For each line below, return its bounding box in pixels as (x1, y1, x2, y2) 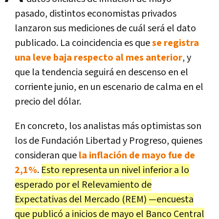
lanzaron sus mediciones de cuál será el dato (15, 22, 196, 35)
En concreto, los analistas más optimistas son (15, 119, 201, 132)
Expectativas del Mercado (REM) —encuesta (15, 193, 194, 206)
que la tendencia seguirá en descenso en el (15, 66, 188, 79)
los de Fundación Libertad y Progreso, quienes (15, 134, 202, 147)
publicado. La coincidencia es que (15, 36, 150, 49)
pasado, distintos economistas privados (15, 7, 176, 20)
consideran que (15, 149, 77, 162)
